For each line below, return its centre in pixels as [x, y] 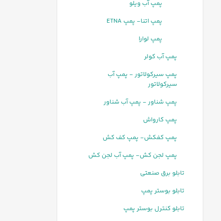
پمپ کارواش [160, 120]
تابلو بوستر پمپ [163, 191]
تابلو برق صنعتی [162, 173]
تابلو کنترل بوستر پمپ [154, 209]
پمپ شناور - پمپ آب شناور [140, 102]
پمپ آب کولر [161, 57]
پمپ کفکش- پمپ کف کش [140, 138]
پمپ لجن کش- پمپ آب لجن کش [133, 155]
